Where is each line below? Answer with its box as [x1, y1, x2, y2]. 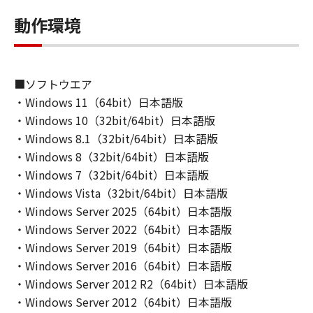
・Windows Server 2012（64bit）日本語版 [14, 293, 232, 310]
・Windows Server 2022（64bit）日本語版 [14, 221, 232, 238]
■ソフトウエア [14, 75, 92, 92]
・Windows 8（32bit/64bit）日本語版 [14, 148, 209, 165]
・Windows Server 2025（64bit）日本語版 [14, 203, 232, 219]
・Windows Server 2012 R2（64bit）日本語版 [14, 275, 248, 292]
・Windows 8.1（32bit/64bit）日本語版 [14, 130, 218, 147]
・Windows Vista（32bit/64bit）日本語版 [14, 184, 228, 201]
